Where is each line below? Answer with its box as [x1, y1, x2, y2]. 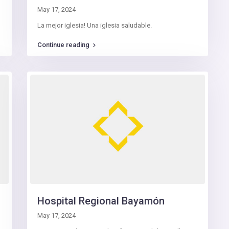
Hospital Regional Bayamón [37, 195, 165, 208]
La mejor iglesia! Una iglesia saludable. [37, 21, 152, 30]
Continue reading [37, 41, 89, 49]
